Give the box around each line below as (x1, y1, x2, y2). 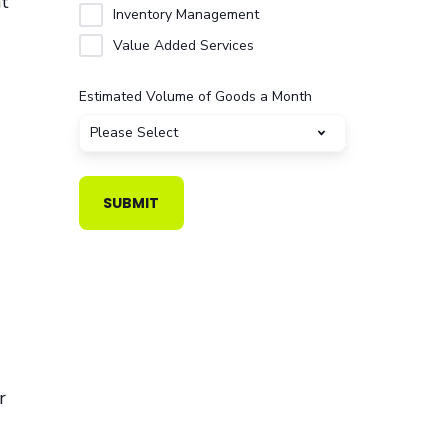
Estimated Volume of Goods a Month (79, 87, 312, 107)
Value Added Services (112, 36, 254, 56)
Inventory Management (112, 5, 259, 25)
